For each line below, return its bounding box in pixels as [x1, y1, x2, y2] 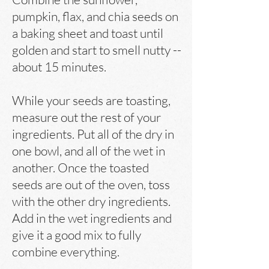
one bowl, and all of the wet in [12, 143, 165, 159]
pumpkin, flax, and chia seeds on [12, 8, 178, 24]
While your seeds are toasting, [12, 92, 171, 108]
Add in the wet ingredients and [12, 210, 172, 226]
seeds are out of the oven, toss [12, 177, 170, 192]
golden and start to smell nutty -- [12, 42, 181, 58]
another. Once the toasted [12, 160, 149, 175]
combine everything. [12, 244, 119, 259]
